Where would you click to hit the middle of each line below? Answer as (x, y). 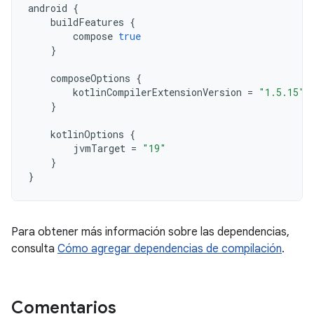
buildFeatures (87, 22)
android (48, 8)
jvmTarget (99, 148)
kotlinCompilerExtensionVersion (157, 92)
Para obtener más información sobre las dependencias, (150, 232)
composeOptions (90, 78)
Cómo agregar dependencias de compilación (170, 249)
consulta (34, 249)
